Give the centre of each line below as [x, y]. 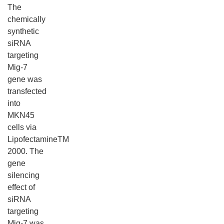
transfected [27, 91]
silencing [23, 175]
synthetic [23, 31]
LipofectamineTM [38, 139]
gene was [25, 79]
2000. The [25, 151]
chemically [26, 19]
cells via [22, 127]
